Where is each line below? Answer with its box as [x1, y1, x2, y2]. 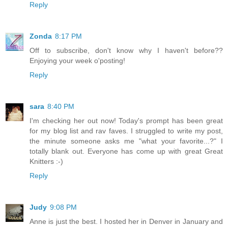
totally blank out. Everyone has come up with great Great [30, 147, 223, 156]
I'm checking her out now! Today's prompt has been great [30, 117, 223, 125]
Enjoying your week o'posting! [30, 56, 125, 65]
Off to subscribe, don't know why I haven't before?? [30, 46, 223, 55]
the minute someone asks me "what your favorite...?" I [30, 137, 223, 146]
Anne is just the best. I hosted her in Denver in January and [30, 217, 223, 226]
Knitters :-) [30, 157, 63, 166]
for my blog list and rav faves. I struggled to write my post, [30, 127, 223, 135]
